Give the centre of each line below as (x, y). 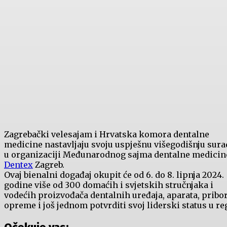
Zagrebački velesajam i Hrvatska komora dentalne (107, 135)
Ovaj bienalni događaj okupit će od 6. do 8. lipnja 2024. (114, 175)
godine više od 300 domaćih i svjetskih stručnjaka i (109, 185)
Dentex (18, 165)
